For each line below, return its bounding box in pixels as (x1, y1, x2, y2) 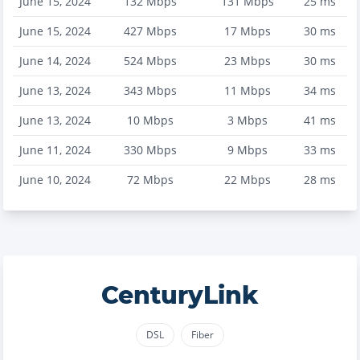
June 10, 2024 (19, 172, 91, 187)
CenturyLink (101, 280, 259, 310)
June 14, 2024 (19, 53, 91, 68)
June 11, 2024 (19, 142, 91, 157)
